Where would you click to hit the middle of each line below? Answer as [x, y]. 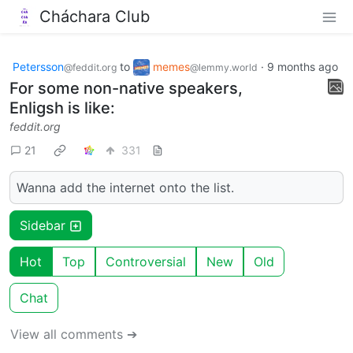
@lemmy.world [224, 67]
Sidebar [45, 226]
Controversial [146, 262]
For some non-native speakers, [126, 89]
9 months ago [303, 66]
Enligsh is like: [62, 108]
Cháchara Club [95, 16]
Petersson [38, 66]
